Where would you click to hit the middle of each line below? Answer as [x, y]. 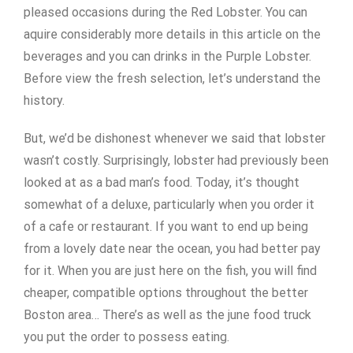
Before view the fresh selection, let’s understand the [172, 78]
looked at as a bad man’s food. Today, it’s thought [162, 182]
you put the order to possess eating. [126, 337]
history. [44, 100]
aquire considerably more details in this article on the [172, 34]
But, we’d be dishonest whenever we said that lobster [175, 138]
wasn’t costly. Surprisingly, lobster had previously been [176, 160]
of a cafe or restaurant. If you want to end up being [166, 227]
